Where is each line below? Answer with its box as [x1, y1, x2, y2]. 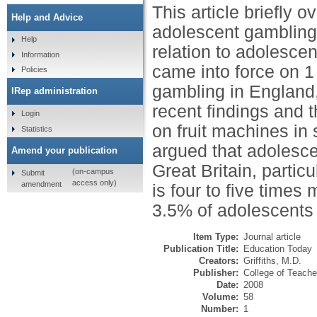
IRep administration [11, 86, 98, 97]
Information [21, 50, 59, 59]
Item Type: [193, 231, 238, 243]
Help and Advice [11, 11, 83, 23]
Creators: [199, 255, 238, 267]
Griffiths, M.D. [243, 255, 301, 267]
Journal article [243, 231, 301, 243]
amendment [21, 179, 62, 188]
